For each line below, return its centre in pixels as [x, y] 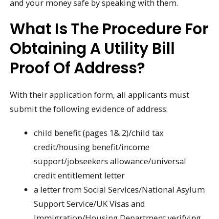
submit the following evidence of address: [89, 109]
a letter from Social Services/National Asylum [120, 190]
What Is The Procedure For [109, 29]
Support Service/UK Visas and [90, 204]
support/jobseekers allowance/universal [110, 161]
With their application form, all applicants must [99, 95]
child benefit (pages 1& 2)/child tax [99, 133]
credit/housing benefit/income [92, 147]
